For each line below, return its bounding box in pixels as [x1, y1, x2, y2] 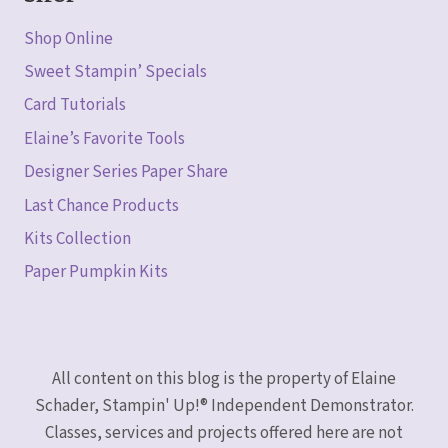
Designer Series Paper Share [24, 160, 228, 185]
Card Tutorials [24, 93, 126, 118]
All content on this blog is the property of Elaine [52, 367, 396, 392]
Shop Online [24, 26, 113, 51]
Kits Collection [24, 226, 131, 251]
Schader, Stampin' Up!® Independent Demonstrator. [34, 394, 414, 419]
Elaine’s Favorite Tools [24, 126, 185, 151]
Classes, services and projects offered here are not [45, 421, 403, 446]
